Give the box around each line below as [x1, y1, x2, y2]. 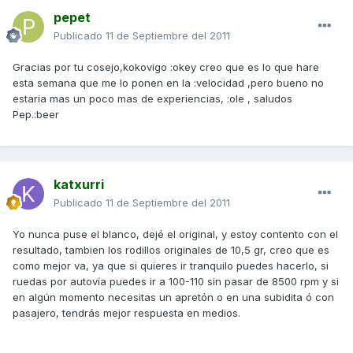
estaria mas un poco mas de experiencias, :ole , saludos [13, 92, 292, 106]
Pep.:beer [13, 108, 59, 121]
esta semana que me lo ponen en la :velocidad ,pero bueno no [13, 76, 324, 90]
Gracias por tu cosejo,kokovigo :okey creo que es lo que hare [13, 61, 319, 74]
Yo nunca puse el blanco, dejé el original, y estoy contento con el [13, 228, 338, 241]
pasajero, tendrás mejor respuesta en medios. [13, 307, 240, 320]
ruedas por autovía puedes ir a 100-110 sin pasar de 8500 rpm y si [13, 275, 339, 288]
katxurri [54, 176, 104, 193]
